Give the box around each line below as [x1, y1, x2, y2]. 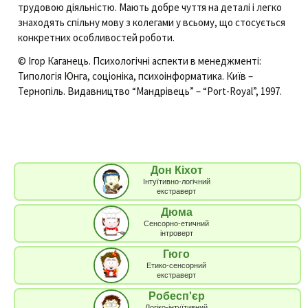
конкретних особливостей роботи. [18, 30, 175, 44]
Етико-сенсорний [146, 261, 206, 269]
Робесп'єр [148, 289, 205, 302]
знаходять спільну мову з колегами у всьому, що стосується [18, 15, 285, 29]
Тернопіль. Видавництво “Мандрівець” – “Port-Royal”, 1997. [18, 84, 282, 98]
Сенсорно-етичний [144, 219, 209, 228]
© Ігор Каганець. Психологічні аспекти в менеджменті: [18, 54, 261, 67]
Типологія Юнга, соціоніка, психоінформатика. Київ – [18, 69, 253, 82]
